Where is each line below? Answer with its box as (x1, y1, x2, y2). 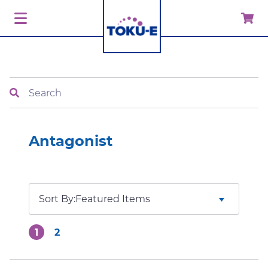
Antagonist (29, 132, 112, 150)
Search (10, 78, 42, 90)
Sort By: (39, 193, 75, 205)
